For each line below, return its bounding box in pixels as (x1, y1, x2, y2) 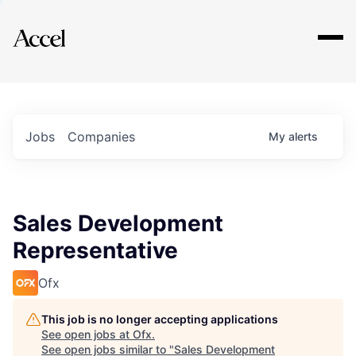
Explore (38, 18, 86, 37)
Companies (68, 129, 135, 145)
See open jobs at (41, 327, 133, 341)
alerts (288, 130, 318, 143)
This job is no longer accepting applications (41, 312, 278, 326)
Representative (13, 237, 178, 264)
